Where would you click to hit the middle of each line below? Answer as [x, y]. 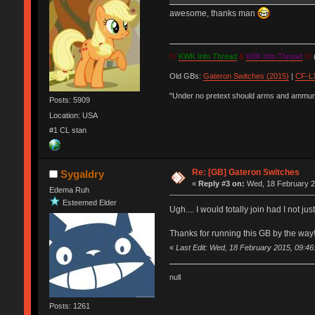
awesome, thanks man [213, 13]
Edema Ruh [69, 190]
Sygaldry [83, 174]
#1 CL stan [67, 130]
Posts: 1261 [69, 306]
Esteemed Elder [89, 202]
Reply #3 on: [222, 184]
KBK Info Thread [274, 57]
